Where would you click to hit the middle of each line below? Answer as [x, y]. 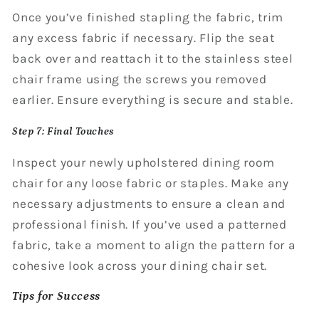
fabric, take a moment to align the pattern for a [154, 245]
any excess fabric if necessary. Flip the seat [143, 37]
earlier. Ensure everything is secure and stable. [153, 99]
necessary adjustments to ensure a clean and [149, 203]
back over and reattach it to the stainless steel [153, 58]
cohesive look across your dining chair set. [140, 265]
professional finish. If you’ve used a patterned [150, 224]
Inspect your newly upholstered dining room [143, 162]
